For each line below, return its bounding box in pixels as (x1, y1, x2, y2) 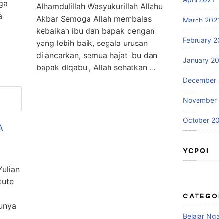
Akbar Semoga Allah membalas (36, 14, 152, 23)
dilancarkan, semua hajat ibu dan (36, 50, 157, 60)
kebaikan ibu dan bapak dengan (36, 26, 154, 36)
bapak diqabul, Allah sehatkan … (36, 63, 156, 72)
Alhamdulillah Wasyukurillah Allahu (36, 1, 163, 11)
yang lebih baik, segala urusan (36, 38, 148, 48)
